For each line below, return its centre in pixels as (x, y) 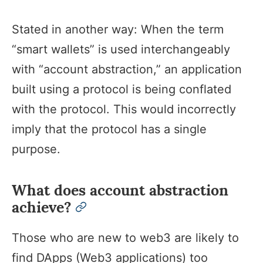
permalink (104, 206)
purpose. (36, 149)
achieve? (42, 208)
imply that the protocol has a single (109, 129)
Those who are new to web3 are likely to (125, 238)
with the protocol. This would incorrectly (124, 109)
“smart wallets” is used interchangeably (121, 50)
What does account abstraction (120, 190)
